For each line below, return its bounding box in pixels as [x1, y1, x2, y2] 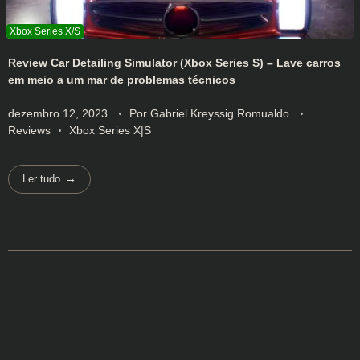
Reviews [8, 123, 51, 137]
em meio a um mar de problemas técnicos [8, 72, 235, 86]
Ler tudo [22, 173, 61, 186]
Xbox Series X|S [69, 123, 151, 137]
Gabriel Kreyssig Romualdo [150, 106, 292, 120]
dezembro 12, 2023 [8, 106, 108, 120]
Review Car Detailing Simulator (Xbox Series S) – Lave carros [8, 55, 341, 69]
